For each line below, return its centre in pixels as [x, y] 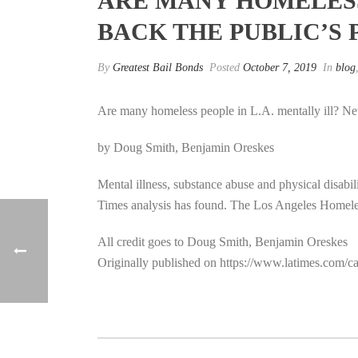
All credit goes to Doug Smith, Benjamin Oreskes [223, 242]
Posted [225, 68]
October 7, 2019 [280, 68]
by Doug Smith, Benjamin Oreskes [186, 147]
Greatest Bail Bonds [158, 68]
